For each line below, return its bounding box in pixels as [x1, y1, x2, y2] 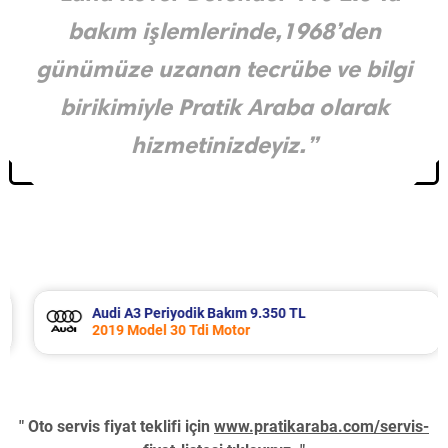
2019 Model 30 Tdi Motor [79, 322, 237, 339]
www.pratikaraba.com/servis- [214, 417, 429, 437]
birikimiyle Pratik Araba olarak [59, 93, 389, 122]
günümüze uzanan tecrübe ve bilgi [36, 55, 412, 84]
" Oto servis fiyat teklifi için [19, 417, 214, 437]
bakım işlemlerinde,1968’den [67, 17, 381, 46]
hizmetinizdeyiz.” [130, 131, 318, 160]
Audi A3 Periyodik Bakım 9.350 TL [79, 305, 293, 322]
